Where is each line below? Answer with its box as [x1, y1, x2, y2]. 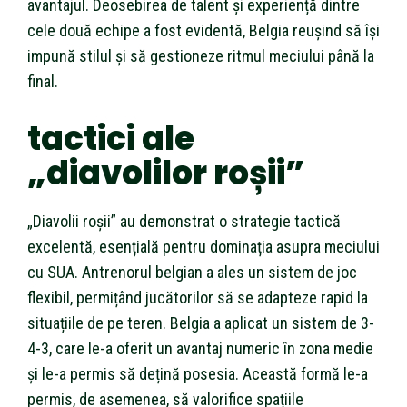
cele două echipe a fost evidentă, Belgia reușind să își [27, 20, 380, 40]
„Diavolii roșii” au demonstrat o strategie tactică [27, 211, 341, 231]
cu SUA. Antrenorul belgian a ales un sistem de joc [27, 262, 357, 282]
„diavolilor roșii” [27, 149, 304, 196]
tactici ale [27, 114, 194, 162]
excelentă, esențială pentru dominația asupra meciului [27, 236, 380, 256]
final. [27, 71, 58, 91]
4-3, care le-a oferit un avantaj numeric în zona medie [27, 338, 373, 358]
